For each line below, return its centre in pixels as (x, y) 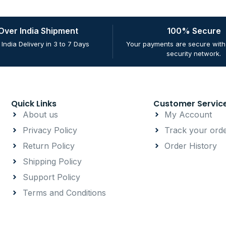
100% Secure (194, 31)
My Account (188, 115)
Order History (191, 146)
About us (40, 115)
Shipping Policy (52, 161)
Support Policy (51, 177)
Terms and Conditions (64, 193)
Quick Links (34, 104)
